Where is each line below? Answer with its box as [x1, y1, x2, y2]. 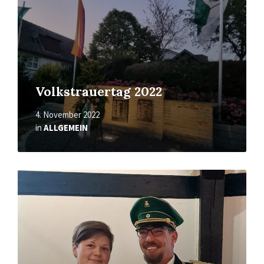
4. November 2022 [35, 109, 100, 121]
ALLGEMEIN [44, 122, 88, 134]
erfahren [17, 179, 54, 193]
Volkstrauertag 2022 [35, 84, 162, 100]
